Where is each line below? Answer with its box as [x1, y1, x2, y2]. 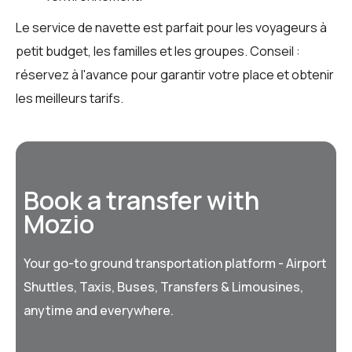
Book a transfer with [24, 182, 259, 218]
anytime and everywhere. [24, 301, 174, 319]
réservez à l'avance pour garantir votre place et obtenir [16, 65, 334, 83]
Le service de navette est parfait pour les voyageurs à [16, 18, 327, 36]
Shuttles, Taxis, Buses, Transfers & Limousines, [24, 277, 303, 295]
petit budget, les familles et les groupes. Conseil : [16, 42, 300, 60]
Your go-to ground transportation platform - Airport [24, 254, 327, 272]
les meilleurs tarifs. [16, 89, 123, 107]
